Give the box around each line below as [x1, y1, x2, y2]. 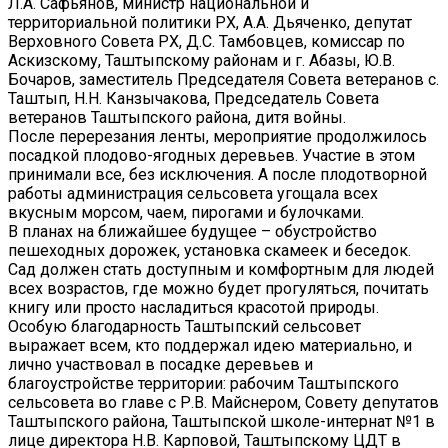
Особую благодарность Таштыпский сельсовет [8, 316, 361, 336]
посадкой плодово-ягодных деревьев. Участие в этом [8, 145, 415, 165]
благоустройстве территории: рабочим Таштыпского [8, 373, 399, 393]
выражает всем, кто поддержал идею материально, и [8, 335, 412, 355]
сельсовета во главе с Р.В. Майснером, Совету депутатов [8, 392, 439, 412]
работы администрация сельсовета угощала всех [8, 183, 378, 203]
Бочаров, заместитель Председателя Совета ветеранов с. [8, 69, 439, 89]
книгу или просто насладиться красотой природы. [8, 297, 383, 317]
